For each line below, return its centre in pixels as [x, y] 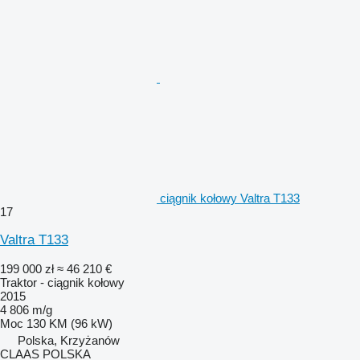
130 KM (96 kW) [70, 323]
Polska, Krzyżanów [69, 340]
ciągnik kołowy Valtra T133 [230, 198]
